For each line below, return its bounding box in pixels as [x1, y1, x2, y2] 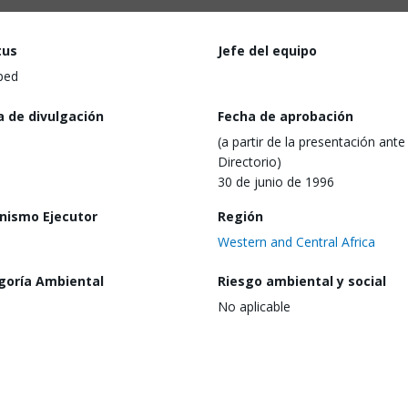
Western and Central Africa [218, 232, 375, 250]
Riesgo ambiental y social [218, 272, 386, 291]
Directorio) [218, 152, 281, 170]
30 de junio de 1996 [218, 172, 334, 190]
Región [218, 207, 263, 225]
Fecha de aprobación [218, 107, 353, 125]
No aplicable [218, 298, 291, 316]
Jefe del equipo [218, 42, 317, 59]
